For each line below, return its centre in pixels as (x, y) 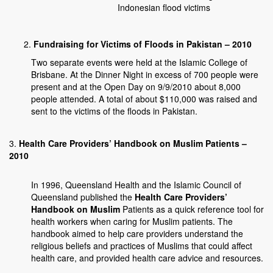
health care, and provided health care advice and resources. (147, 258)
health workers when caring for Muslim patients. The (132, 222)
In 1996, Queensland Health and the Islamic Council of (136, 185)
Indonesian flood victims (164, 8)
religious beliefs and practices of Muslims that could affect (142, 246)
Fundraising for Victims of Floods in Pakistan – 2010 (143, 44)
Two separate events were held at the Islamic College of (139, 62)
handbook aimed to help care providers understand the (137, 234)
